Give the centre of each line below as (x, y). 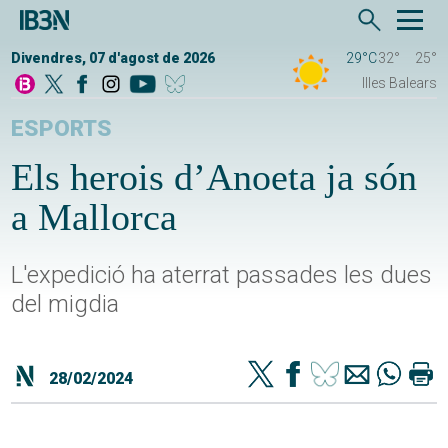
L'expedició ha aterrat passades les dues (222, 275)
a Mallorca (94, 217)
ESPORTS (62, 129)
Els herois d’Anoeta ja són (214, 177)
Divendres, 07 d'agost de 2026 (113, 58)
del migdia (65, 304)
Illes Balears (399, 83)
